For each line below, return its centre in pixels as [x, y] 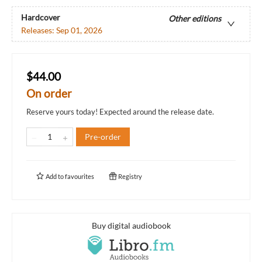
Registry [130, 177]
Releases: [39, 30]
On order [49, 94]
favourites [80, 177]
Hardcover [41, 17]
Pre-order [103, 137]
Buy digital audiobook [131, 226]
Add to [55, 177]
